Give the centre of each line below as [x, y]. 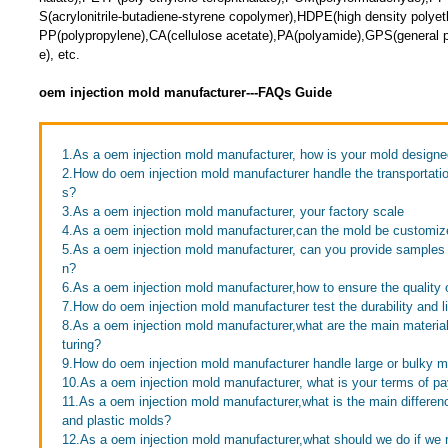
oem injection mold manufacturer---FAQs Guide [185, 92]
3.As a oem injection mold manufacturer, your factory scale [232, 211]
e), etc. [59, 54]
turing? [81, 344]
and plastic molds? [116, 420]
